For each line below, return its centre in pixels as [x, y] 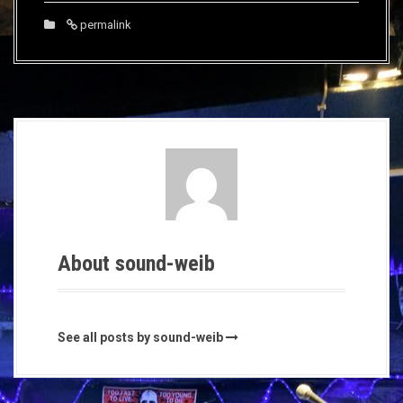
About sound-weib [136, 264]
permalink [104, 25]
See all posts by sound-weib [140, 337]
